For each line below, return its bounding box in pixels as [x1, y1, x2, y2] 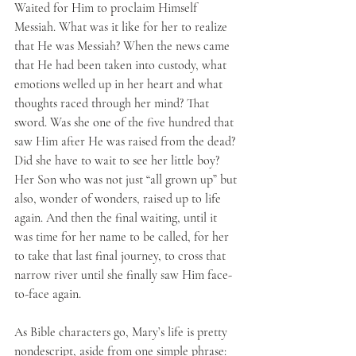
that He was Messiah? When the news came [14, 38, 233, 54]
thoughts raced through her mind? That [14, 95, 212, 111]
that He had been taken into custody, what [14, 57, 230, 73]
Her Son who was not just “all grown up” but [14, 172, 240, 188]
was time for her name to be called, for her [14, 229, 232, 245]
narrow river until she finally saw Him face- [14, 267, 232, 283]
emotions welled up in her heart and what [14, 76, 226, 92]
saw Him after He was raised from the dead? [14, 133, 238, 149]
